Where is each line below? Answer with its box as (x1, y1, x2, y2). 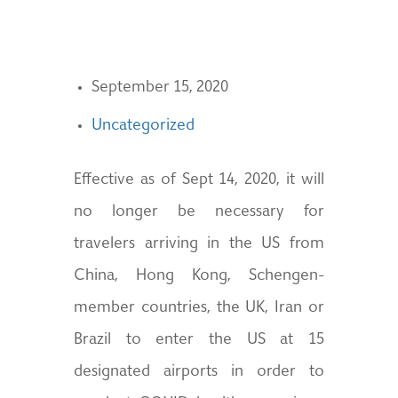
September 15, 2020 (92, 80, 229, 96)
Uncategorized (92, 118, 195, 134)
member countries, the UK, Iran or (74, 300, 324, 316)
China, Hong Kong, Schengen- (74, 268, 324, 284)
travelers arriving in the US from (74, 236, 324, 252)
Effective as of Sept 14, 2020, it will (74, 172, 324, 188)
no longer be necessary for (74, 204, 324, 220)
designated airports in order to (74, 364, 324, 380)
